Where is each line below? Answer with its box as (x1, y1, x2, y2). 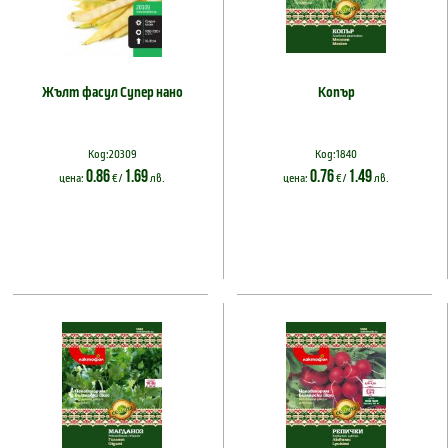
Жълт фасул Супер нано (41, 84, 183, 100)
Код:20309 (87, 147, 137, 160)
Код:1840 (315, 147, 357, 160)
